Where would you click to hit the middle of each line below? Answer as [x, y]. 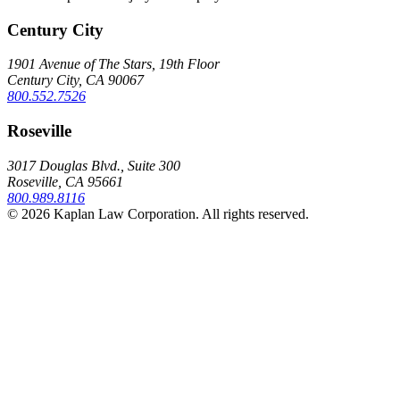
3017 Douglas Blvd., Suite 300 [94, 165]
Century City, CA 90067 [75, 80]
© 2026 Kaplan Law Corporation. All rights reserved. [158, 213]
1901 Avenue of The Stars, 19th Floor [113, 64]
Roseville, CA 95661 [65, 181]
